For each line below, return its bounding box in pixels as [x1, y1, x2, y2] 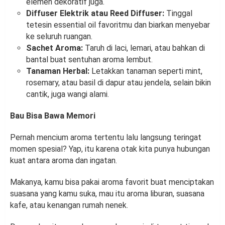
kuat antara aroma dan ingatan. [10, 156, 119, 166]
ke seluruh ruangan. [26, 32, 92, 42]
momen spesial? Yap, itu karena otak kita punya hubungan [10, 144, 210, 154]
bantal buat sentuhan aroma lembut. [26, 55, 153, 65]
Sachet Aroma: [26, 43, 83, 53]
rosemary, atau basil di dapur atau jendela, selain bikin [26, 78, 211, 88]
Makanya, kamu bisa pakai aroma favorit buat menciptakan [10, 177, 214, 187]
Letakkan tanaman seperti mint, [89, 66, 202, 76]
